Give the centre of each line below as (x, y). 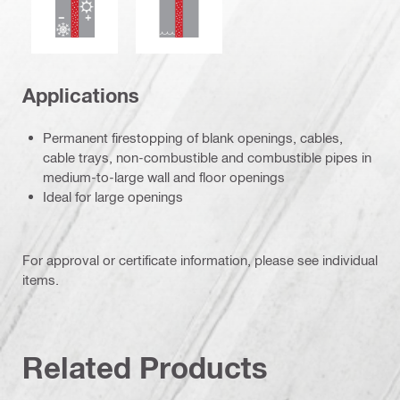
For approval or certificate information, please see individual (200, 259)
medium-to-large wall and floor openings (164, 176)
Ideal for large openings (113, 196)
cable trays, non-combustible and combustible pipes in (207, 157)
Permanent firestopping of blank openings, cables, (193, 137)
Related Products (145, 367)
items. (41, 279)
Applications (81, 96)
